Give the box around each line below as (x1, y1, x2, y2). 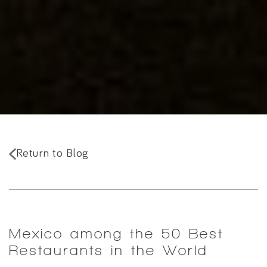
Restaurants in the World (9, 243, 208, 257)
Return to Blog (15, 147, 89, 159)
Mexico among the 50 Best (9, 226, 223, 241)
